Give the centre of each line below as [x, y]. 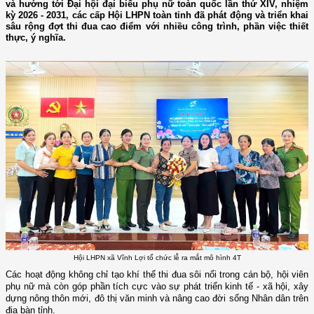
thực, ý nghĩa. [36, 37]
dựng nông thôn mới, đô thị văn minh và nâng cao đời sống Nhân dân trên [157, 298]
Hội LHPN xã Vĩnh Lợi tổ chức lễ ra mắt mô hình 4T [157, 258]
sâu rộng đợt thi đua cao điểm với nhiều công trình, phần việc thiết [157, 26]
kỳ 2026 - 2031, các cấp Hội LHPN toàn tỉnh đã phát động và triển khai [157, 15]
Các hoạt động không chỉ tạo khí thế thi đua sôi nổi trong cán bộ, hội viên [157, 274]
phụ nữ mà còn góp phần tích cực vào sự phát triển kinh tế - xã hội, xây [157, 286]
